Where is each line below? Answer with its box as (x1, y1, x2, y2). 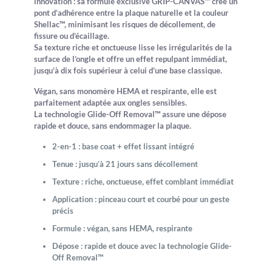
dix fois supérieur (61, 66, 123, 75)
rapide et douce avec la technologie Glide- (83, 241, 233, 251)
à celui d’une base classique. (122, 66, 223, 75)
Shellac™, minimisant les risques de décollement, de (34, 19, 216, 29)
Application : (52, 194, 97, 204)
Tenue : (52, 159, 78, 169)
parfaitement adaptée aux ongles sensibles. (34, 98, 188, 107)
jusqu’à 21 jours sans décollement (77, 159, 199, 169)
